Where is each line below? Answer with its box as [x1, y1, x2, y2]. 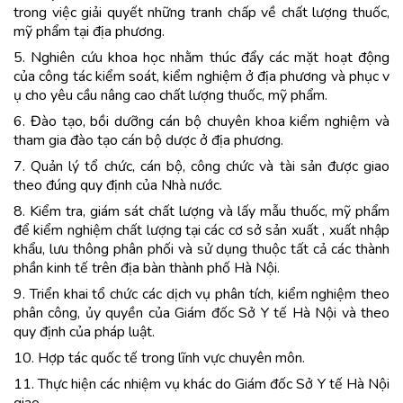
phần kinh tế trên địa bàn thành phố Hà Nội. [13, 258, 280, 278]
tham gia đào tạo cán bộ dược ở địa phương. [13, 130, 283, 150]
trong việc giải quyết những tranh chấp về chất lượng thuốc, [13, 3, 390, 22]
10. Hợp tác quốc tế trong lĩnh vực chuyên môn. [13, 348, 305, 368]
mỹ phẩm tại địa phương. [13, 22, 165, 41]
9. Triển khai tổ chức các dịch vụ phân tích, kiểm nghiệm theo [13, 284, 390, 304]
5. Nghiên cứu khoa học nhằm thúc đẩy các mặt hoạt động [13, 48, 390, 67]
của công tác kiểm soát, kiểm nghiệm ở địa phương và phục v [13, 67, 390, 86]
